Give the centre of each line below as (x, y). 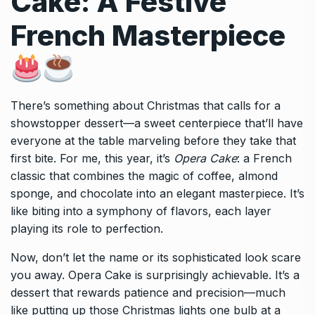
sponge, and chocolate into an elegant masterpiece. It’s (157, 193)
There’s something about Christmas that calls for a (146, 105)
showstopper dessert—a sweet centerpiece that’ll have (157, 123)
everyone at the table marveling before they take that (153, 140)
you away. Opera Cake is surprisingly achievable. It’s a (155, 275)
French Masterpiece (148, 35)
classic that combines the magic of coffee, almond (144, 175)
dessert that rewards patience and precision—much (148, 292)
